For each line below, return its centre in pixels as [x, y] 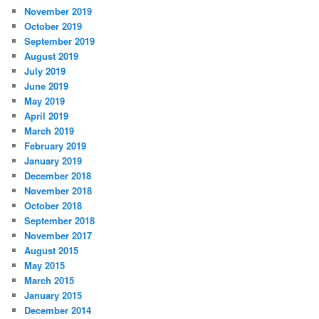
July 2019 [45, 71]
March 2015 [49, 281]
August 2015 [52, 251]
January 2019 [53, 161]
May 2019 [45, 101]
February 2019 [56, 146]
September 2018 [60, 221]
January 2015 [53, 296]
